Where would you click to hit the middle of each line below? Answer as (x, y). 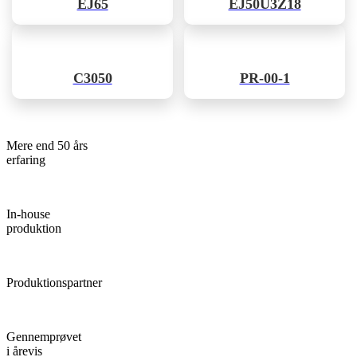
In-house (28, 214)
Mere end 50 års (47, 145)
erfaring (26, 159)
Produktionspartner (54, 282)
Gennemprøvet (44, 336)
